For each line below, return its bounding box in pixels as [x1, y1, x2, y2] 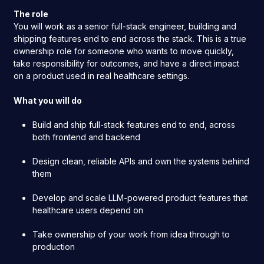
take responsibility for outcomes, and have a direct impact [14, 58, 240, 68]
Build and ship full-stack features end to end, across [32, 120, 236, 130]
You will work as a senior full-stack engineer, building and [14, 21, 237, 31]
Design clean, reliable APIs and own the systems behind [32, 156, 250, 166]
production [32, 242, 75, 252]
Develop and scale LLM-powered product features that [32, 193, 248, 203]
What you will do [14, 95, 82, 105]
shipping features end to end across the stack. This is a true [14, 34, 247, 44]
